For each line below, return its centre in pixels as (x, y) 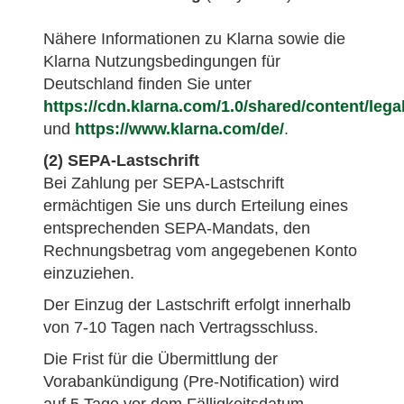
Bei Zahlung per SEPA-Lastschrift (164, 183)
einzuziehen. (89, 273)
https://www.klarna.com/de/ (179, 129)
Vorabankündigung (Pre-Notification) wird (191, 381)
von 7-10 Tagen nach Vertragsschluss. (181, 327)
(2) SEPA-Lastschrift (121, 161)
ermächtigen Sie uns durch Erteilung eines (196, 206)
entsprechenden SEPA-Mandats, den (177, 228)
